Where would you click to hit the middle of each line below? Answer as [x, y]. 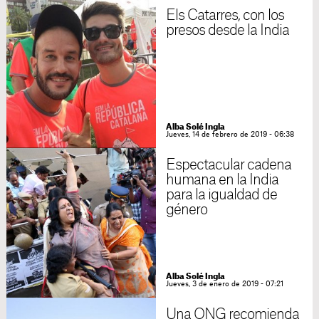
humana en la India [222, 180]
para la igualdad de [221, 195]
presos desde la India [228, 31]
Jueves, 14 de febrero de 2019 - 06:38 [230, 135]
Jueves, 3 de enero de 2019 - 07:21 [224, 284]
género [186, 210]
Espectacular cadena [229, 165]
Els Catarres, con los [225, 16]
